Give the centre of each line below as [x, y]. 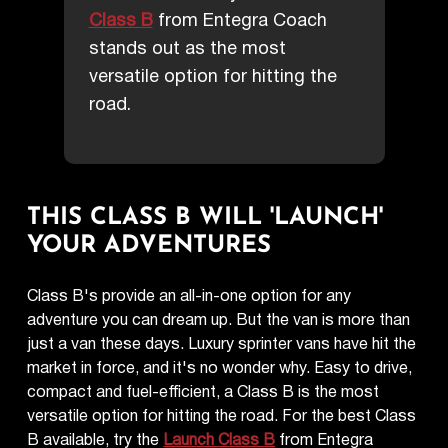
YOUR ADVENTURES [149, 245]
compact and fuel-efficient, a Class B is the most [203, 392]
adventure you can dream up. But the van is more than [219, 320]
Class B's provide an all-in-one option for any [189, 296]
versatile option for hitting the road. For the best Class [222, 416]
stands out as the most [187, 48]
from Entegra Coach [239, 20]
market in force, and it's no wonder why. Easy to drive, [220, 368]
